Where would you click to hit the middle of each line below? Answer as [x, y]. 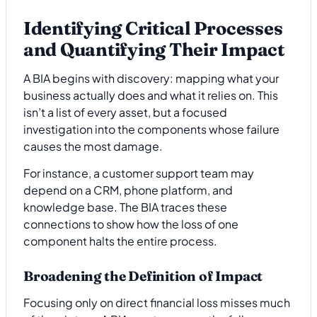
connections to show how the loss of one [131, 224]
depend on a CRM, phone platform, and [128, 190]
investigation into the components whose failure [151, 129]
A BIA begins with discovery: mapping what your [151, 78]
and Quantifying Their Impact [154, 49]
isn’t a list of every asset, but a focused [125, 112]
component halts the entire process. [120, 241]
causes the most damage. [93, 146]
